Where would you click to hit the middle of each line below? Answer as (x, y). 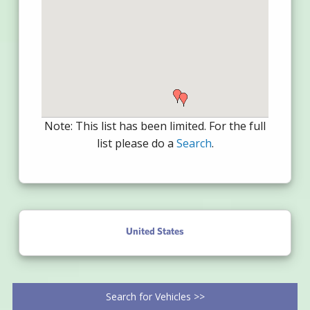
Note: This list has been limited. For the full (155, 126)
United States (155, 231)
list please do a (136, 144)
